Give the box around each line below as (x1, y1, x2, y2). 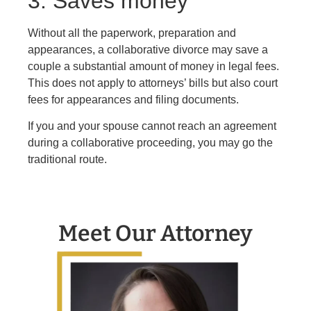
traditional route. (28, 153, 107, 166)
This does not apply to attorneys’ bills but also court (28, 77, 278, 90)
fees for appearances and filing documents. (28, 94, 239, 106)
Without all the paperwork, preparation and (28, 27, 236, 40)
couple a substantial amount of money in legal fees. (28, 60, 279, 73)
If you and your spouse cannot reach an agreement (28, 120, 276, 133)
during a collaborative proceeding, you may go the (28, 137, 273, 149)
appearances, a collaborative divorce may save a (28, 44, 268, 56)
